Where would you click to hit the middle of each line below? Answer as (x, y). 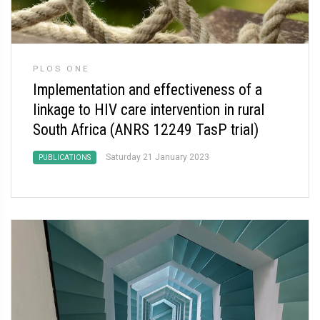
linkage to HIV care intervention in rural (149, 110)
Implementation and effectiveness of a (147, 90)
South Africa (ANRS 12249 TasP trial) (146, 130)
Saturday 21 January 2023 (157, 157)
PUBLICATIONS (65, 157)
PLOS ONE (61, 69)
